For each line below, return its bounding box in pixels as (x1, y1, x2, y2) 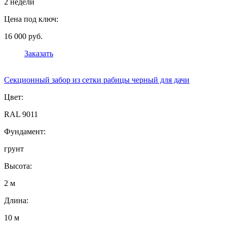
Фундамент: (4, 127, 46, 136)
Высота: (4, 162, 32, 171)
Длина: (4, 196, 28, 205)
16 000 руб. (4, 32, 43, 41)
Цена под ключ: (4, 15, 58, 24)
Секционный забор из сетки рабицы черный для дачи (4, 75, 190, 85)
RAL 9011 (4, 110, 38, 119)
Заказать (24, 49, 53, 58)
